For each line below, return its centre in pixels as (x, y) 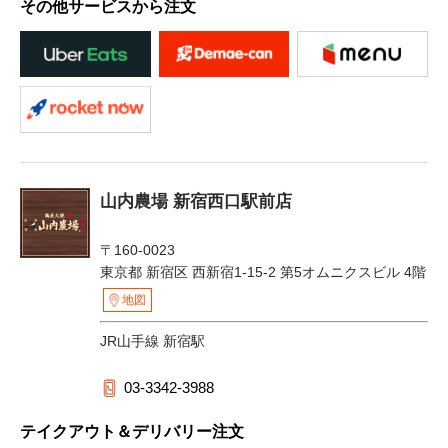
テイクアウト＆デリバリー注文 (132, 431)
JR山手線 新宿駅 (152, 340)
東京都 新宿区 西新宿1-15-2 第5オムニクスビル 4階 (263, 271)
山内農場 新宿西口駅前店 (196, 201)
